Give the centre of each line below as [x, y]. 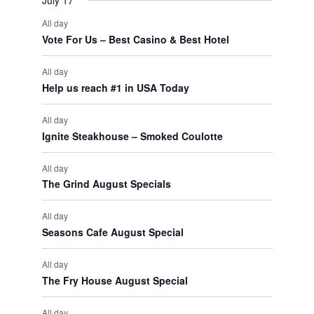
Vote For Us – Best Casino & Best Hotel [135, 39]
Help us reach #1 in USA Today [115, 87]
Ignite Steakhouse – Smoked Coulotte [132, 136]
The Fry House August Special [115, 281]
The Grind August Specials [106, 184]
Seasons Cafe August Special [112, 232]
